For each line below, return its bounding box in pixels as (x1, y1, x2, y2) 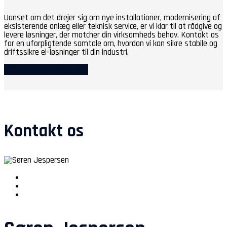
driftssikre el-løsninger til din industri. (4, 47, 129, 58)
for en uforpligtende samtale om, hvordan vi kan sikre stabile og (4, 38, 217, 49)
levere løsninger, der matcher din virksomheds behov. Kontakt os (4, 29, 219, 41)
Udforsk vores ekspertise (4, 64, 88, 75)
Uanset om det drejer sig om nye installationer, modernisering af (4, 12, 220, 23)
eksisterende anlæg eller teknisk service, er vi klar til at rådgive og (4, 21, 222, 32)
